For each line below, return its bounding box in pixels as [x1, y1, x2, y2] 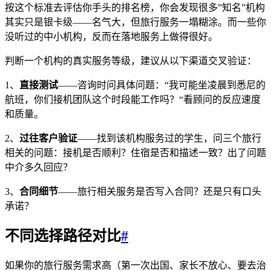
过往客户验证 [19, 132, 77, 143]
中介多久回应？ [5, 162, 73, 172]
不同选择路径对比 [5, 228, 121, 244]
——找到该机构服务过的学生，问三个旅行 [77, 132, 261, 143]
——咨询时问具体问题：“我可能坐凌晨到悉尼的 [58, 79, 266, 90]
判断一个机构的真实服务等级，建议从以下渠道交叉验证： [5, 55, 256, 66]
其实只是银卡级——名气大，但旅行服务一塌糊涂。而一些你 [5, 16, 266, 27]
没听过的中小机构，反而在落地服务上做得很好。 [5, 31, 218, 42]
